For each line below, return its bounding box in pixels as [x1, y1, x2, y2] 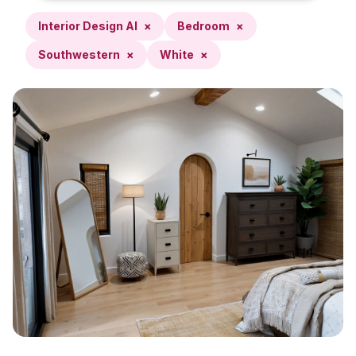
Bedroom [177, 19, 230, 33]
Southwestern [38, 48, 120, 61]
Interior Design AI [38, 19, 137, 33]
